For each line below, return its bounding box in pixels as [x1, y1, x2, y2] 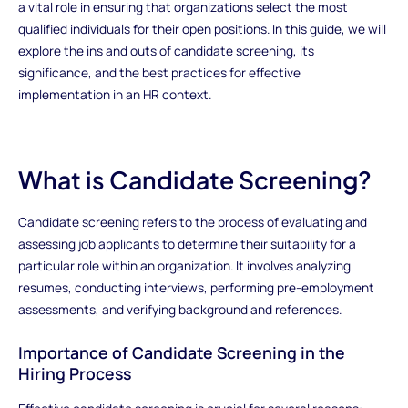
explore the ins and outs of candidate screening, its [17, 41, 314, 59]
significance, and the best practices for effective [17, 63, 301, 81]
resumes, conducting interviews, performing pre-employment [17, 278, 374, 296]
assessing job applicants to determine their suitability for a [17, 234, 356, 252]
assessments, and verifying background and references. [17, 300, 342, 318]
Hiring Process [17, 362, 131, 384]
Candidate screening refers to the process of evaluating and [17, 212, 367, 230]
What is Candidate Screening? [17, 164, 372, 196]
